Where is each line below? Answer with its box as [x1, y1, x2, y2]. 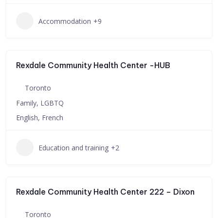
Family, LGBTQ [16, 98, 64, 108]
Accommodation [38, 16, 91, 26]
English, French [16, 113, 63, 122]
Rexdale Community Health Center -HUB [16, 60, 170, 70]
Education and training [38, 143, 109, 152]
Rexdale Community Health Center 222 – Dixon [16, 187, 195, 197]
